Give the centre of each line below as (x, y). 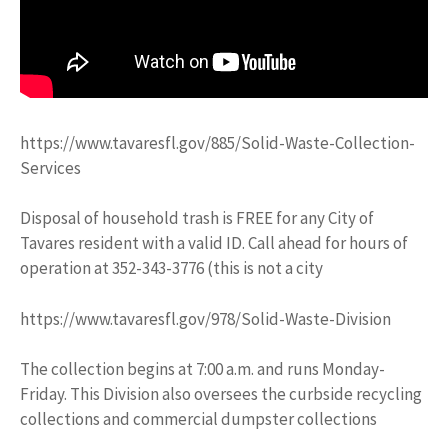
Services (50, 167)
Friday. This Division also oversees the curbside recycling (221, 394)
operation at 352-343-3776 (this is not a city (171, 268)
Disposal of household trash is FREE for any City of (197, 218)
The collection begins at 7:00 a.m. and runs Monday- (202, 369)
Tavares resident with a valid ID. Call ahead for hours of (214, 243)
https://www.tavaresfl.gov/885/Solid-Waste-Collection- (217, 142)
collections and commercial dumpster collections (198, 419)
